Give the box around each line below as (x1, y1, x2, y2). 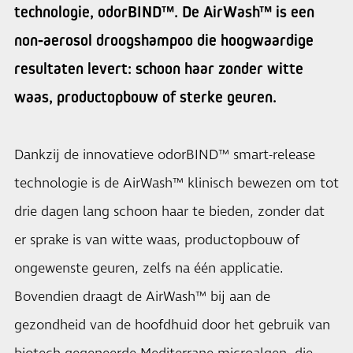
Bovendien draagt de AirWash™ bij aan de (14, 288, 270, 307)
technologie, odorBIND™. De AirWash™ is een (14, 2, 314, 21)
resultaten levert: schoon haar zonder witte (14, 59, 303, 78)
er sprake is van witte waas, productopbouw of (14, 231, 299, 250)
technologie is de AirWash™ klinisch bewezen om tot (14, 174, 339, 193)
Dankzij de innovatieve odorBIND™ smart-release (14, 146, 315, 165)
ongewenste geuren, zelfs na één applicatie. (14, 259, 284, 278)
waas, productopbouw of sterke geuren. (14, 87, 277, 106)
